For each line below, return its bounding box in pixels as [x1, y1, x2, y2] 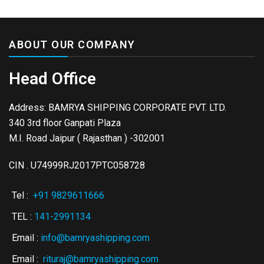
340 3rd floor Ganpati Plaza [9, 117, 121, 128]
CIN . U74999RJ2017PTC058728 [9, 159, 145, 171]
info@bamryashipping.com [41, 232, 150, 243]
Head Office [9, 68, 96, 88]
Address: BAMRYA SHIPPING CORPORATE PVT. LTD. [9, 101, 226, 113]
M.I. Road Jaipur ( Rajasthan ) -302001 [9, 132, 165, 144]
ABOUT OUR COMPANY [9, 38, 136, 51]
